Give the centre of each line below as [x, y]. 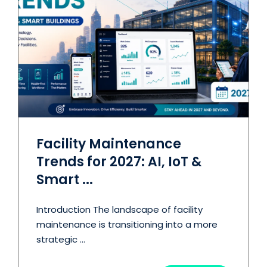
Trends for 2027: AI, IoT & [119, 162]
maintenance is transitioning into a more [127, 224]
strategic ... [61, 239]
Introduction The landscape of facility [119, 209]
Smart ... [65, 179]
